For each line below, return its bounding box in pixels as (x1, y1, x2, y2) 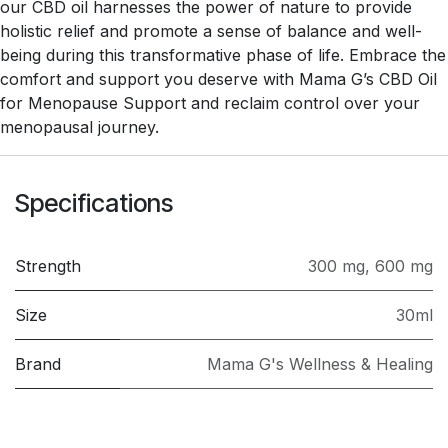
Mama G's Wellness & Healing (207, 353, 433, 374)
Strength (15, 255, 81, 276)
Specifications (15, 187, 173, 218)
